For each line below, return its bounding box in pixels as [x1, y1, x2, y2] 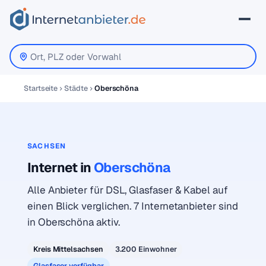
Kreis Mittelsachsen [33, 244, 103, 254]
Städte [64, 83, 88, 93]
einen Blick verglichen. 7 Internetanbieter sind [27, 199, 238, 213]
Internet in [27, 159, 94, 176]
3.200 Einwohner [115, 244, 177, 254]
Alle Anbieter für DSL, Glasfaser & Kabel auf [27, 183, 228, 197]
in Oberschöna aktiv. [27, 216, 120, 229]
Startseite [24, 83, 58, 93]
